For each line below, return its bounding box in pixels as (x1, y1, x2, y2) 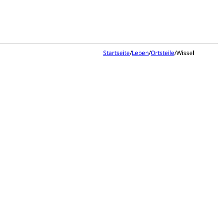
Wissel (176, 49, 194, 57)
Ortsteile (151, 49, 174, 57)
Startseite (103, 49, 130, 57)
